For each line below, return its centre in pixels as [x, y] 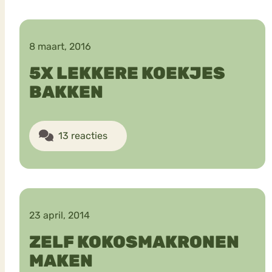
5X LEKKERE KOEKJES [127, 73]
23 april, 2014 [59, 215]
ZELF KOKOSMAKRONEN [134, 242]
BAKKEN [66, 92]
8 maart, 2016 [60, 46]
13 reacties [83, 135]
